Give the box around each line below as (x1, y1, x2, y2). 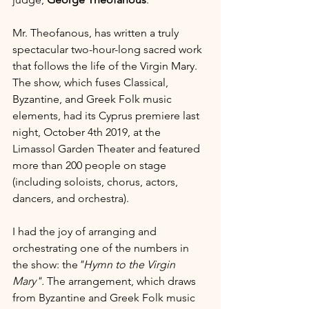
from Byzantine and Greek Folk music (12, 291, 198, 304)
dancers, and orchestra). (12, 192, 129, 205)
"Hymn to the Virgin (78, 258, 178, 271)
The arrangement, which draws (47, 275, 199, 288)
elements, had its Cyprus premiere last (12, 109, 202, 122)
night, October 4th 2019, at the (12, 126, 163, 139)
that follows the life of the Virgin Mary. (12, 59, 200, 72)
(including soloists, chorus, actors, (12, 175, 181, 188)
